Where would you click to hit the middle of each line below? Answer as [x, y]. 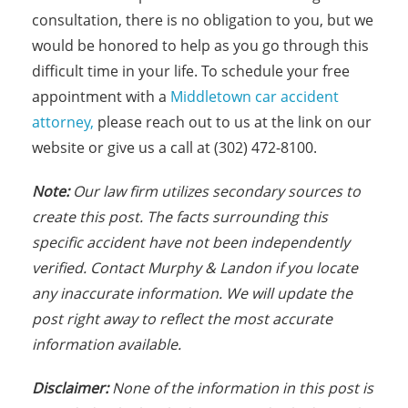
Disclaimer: [72, 388]
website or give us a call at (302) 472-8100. [174, 148]
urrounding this [274, 217]
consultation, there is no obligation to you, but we [203, 20]
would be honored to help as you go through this [200, 46]
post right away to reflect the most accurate [182, 319]
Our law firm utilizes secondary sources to [217, 191]
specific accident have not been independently [191, 242]
